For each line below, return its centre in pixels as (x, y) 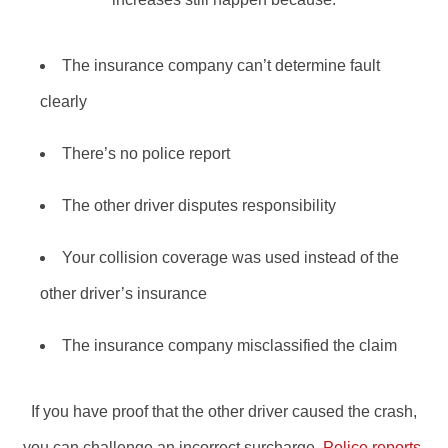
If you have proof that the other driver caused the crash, (224, 411)
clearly (63, 101)
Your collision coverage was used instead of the (230, 257)
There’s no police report (146, 153)
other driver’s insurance (123, 293)
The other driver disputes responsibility (199, 205)
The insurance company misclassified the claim (229, 345)
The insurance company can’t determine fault (221, 65)
